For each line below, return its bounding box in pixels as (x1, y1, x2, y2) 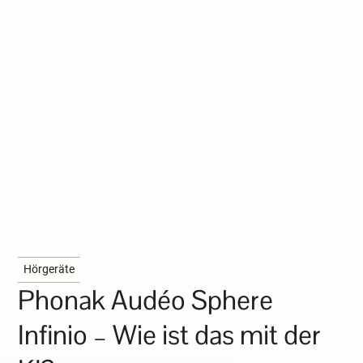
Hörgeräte (23, 263, 75, 277)
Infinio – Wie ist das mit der (18, 318, 322, 353)
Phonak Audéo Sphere (18, 283, 274, 318)
